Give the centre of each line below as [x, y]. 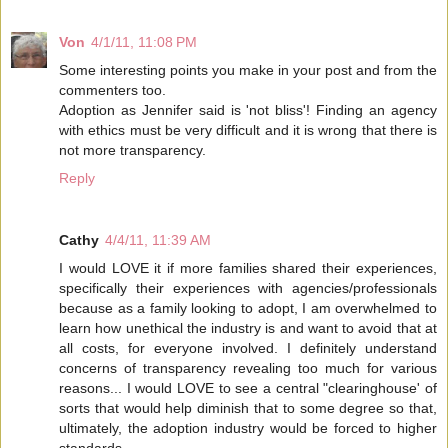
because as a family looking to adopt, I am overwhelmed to [248, 308]
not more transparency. [132, 150]
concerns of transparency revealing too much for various [248, 368]
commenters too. [112, 90]
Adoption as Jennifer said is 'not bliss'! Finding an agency [248, 110]
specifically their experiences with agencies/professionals [248, 288]
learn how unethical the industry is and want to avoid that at [248, 328]
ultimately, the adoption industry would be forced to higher [248, 428]
